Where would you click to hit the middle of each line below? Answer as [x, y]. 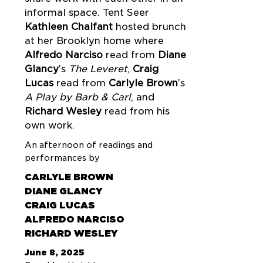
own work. [50, 125]
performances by [62, 158]
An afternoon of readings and [89, 145]
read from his [136, 111]
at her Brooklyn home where [94, 41]
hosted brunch [149, 27]
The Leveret [98, 69]
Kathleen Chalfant [69, 27]
